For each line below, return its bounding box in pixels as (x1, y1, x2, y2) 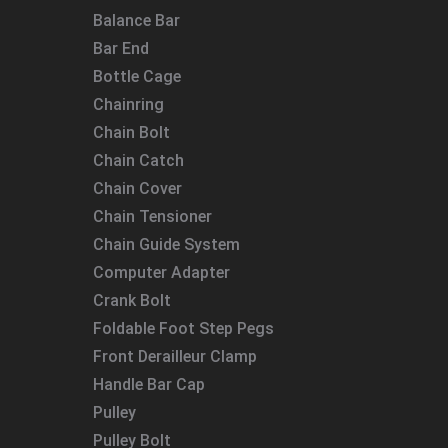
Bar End (93, 38, 149, 58)
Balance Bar (93, 10, 180, 30)
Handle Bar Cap (93, 374, 205, 394)
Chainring (93, 94, 164, 114)
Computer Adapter (93, 262, 230, 282)
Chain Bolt (93, 122, 170, 142)
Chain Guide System (93, 234, 240, 254)
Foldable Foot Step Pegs (93, 318, 274, 338)
